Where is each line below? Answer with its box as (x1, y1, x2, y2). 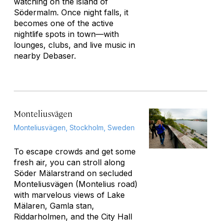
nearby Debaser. (14, 51, 76, 61)
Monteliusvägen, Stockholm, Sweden (14, 123, 135, 132)
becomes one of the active (14, 18, 113, 28)
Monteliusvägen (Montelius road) (14, 179, 138, 189)
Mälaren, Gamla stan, (14, 201, 94, 211)
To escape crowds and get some (14, 147, 136, 156)
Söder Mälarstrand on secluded (14, 168, 132, 178)
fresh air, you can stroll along (14, 157, 125, 167)
